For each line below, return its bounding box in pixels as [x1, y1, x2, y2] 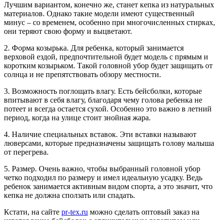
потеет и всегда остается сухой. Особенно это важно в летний [4, 105, 212, 113]
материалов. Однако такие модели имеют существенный [4, 9, 194, 18]
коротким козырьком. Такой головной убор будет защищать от [4, 61, 213, 70]
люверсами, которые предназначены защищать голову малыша [4, 139, 214, 148]
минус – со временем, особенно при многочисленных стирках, [4, 18, 215, 27]
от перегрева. [4, 148, 49, 157]
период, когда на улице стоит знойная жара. [4, 113, 151, 122]
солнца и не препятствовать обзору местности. [4, 70, 161, 79]
